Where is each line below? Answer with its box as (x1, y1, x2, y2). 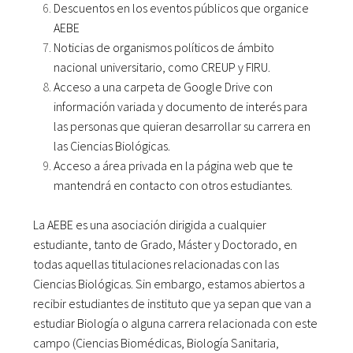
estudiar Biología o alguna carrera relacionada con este (32, 315, 318, 332)
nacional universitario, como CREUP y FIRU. (53, 58, 270, 75)
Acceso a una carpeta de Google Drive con (53, 78, 273, 95)
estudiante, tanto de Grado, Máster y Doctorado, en (32, 236, 297, 253)
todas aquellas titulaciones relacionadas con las (32, 256, 279, 273)
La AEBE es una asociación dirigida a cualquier (32, 217, 266, 233)
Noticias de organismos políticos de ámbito (53, 39, 274, 55)
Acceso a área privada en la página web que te (53, 157, 293, 173)
